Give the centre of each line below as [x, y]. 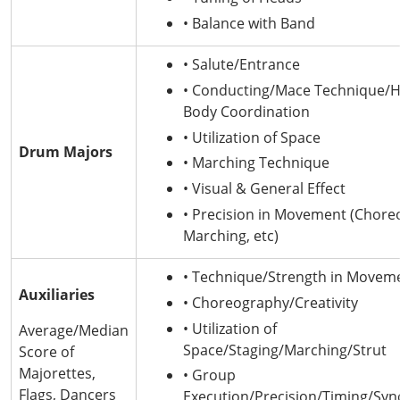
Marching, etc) [231, 235]
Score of [46, 352]
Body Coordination [246, 111]
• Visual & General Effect [264, 189]
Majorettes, [57, 373]
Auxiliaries [58, 295]
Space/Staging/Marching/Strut [285, 350]
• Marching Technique [256, 163]
